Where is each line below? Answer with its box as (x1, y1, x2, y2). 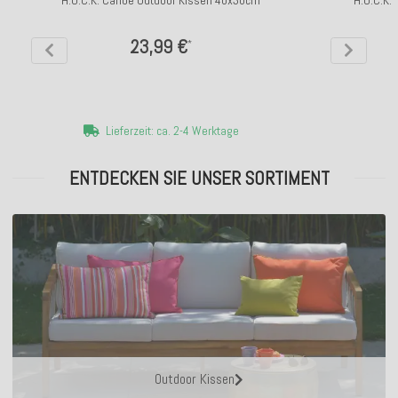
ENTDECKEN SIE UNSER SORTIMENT (68, 165, 330, 190)
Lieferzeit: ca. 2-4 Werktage (105, 122, 239, 139)
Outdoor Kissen (155, 370, 235, 388)
